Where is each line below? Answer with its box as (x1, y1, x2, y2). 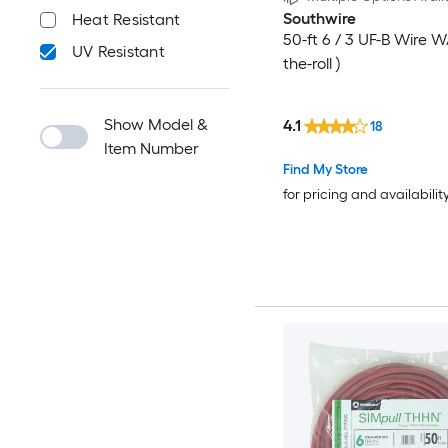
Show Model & (104, 114, 208, 134)
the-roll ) (282, 54, 341, 74)
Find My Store (282, 160, 368, 178)
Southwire (282, 9, 356, 29)
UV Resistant (72, 41, 165, 61)
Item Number (104, 138, 199, 158)
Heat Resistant (72, 9, 181, 29)
